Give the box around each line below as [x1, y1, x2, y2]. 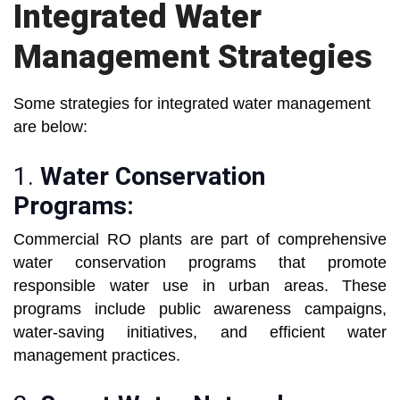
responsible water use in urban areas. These [13, 277, 387, 296]
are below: [13, 118, 87, 137]
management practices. [13, 346, 180, 365]
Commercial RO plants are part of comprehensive [13, 230, 387, 249]
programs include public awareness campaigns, [13, 300, 387, 319]
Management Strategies [13, 38, 372, 77]
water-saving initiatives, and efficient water [13, 323, 387, 342]
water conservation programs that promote [13, 254, 387, 272]
